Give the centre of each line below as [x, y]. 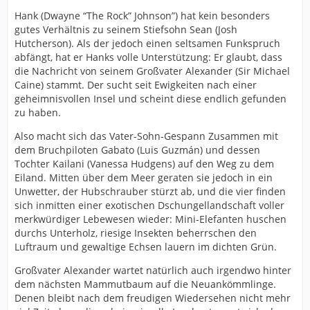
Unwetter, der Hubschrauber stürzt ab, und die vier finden [150, 191]
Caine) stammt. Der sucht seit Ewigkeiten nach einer [136, 84]
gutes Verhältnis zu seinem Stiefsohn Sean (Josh [126, 29]
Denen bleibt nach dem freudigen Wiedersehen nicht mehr [153, 298]
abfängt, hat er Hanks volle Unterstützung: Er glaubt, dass [148, 57]
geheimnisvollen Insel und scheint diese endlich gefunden [151, 98]
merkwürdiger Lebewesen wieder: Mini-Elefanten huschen [151, 219]
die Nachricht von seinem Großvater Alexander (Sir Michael [152, 71]
